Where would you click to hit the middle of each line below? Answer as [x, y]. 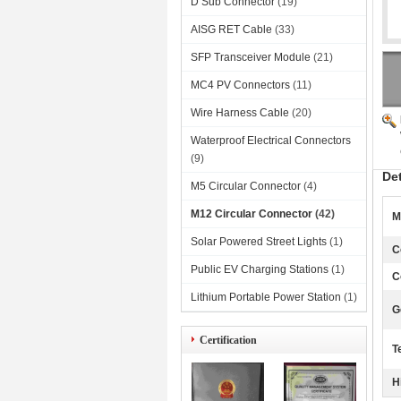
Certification [228, 340]
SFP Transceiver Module [251, 57]
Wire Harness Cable [240, 113]
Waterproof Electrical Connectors [271, 141]
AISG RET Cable [231, 30]
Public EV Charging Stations [260, 269]
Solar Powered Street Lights [259, 242]
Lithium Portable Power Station [266, 297]
